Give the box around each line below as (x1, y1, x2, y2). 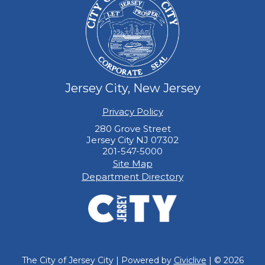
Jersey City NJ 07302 (86, 134, 179, 146)
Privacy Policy (102, 106, 163, 117)
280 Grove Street (94, 123, 171, 134)
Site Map (112, 158, 153, 169)
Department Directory (82, 171, 183, 182)
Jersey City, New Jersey (64, 81, 201, 95)
